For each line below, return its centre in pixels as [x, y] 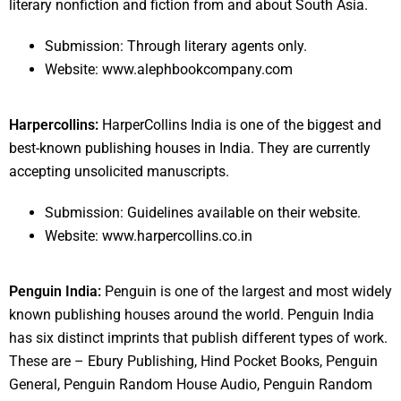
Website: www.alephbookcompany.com [169, 70]
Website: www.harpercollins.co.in [149, 236]
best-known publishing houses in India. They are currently [190, 149]
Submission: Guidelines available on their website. [203, 213]
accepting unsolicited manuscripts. [119, 172]
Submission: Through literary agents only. [176, 47]
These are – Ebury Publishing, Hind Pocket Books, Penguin [193, 362]
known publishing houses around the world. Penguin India [192, 315]
